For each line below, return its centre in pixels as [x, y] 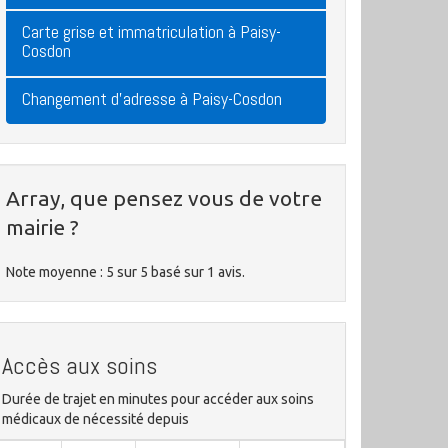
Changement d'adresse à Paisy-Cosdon [152, 98]
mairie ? [42, 227]
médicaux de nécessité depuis [95, 419]
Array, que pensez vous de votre [164, 198]
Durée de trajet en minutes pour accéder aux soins [158, 399]
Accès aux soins [79, 365]
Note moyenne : [56, 272]
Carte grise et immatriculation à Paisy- [151, 31]
